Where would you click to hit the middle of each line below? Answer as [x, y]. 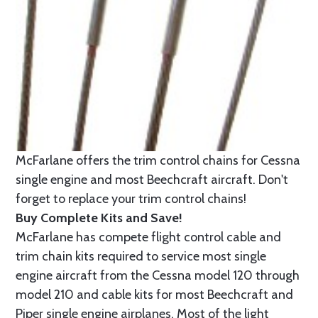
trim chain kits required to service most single [141, 256]
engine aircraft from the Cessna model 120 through [158, 275]
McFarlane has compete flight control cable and [148, 237]
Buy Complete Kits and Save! [99, 218]
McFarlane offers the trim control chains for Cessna [158, 160]
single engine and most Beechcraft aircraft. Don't [152, 179]
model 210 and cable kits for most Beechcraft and [154, 294]
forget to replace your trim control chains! [131, 198]
